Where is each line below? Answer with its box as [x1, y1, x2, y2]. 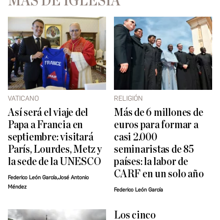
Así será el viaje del [8, 107, 88, 119]
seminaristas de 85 [114, 144, 194, 156]
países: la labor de [114, 156, 188, 168]
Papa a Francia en [8, 119, 83, 131]
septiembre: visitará [8, 132, 93, 143]
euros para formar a [114, 119, 198, 131]
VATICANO [8, 94, 39, 103]
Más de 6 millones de [114, 107, 203, 119]
